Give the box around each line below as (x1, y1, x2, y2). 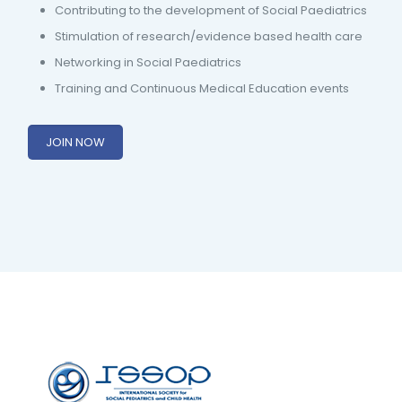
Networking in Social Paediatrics (55, 53, 242, 71)
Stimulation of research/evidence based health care (55, 27, 363, 45)
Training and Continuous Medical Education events (55, 79, 350, 97)
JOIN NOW (46, 133, 106, 151)
